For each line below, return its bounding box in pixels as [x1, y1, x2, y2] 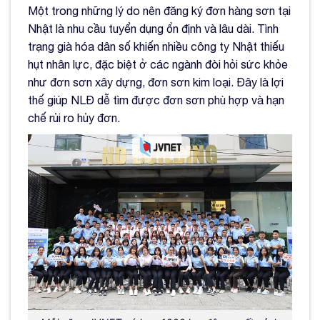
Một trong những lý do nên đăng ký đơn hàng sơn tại [28, 4, 291, 17]
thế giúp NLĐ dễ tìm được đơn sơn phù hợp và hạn [28, 93, 284, 106]
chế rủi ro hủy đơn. [28, 111, 120, 124]
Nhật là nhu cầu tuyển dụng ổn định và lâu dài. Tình [28, 21, 279, 35]
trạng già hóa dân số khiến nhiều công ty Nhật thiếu [28, 39, 284, 53]
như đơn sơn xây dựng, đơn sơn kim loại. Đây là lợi [28, 75, 284, 89]
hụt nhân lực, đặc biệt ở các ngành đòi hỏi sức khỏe [28, 57, 288, 71]
